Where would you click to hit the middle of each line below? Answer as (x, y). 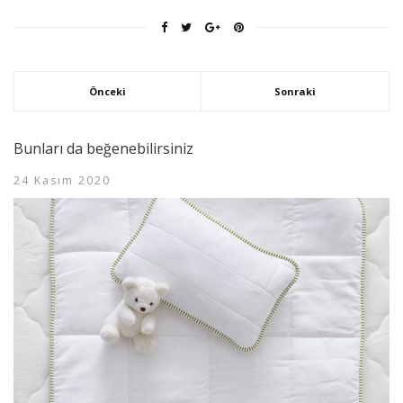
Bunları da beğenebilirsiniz (103, 148)
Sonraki (295, 91)
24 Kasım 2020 (62, 180)
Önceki (107, 91)
